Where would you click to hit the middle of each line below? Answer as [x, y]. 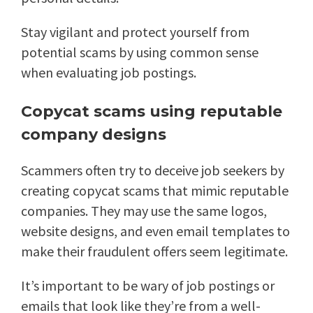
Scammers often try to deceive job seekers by [153, 170]
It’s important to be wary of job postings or [148, 286]
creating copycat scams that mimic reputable [155, 191]
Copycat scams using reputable [152, 112]
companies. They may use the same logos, [144, 211]
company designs [94, 135]
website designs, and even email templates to [155, 231]
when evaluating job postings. [109, 73]
